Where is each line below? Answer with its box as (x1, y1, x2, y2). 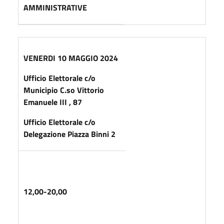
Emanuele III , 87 (23, 95, 82, 108)
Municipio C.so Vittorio (23, 83, 104, 96)
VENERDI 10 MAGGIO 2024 (23, 51, 118, 64)
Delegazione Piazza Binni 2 (23, 127, 115, 140)
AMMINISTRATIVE (23, 1, 87, 13)
